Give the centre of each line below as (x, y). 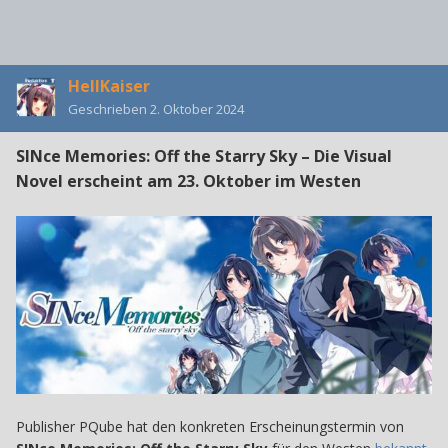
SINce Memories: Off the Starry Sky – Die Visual (204, 155)
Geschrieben (109, 108)
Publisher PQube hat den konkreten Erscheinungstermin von (210, 426)
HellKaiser (109, 85)
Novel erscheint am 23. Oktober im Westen (188, 180)
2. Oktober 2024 (197, 108)
